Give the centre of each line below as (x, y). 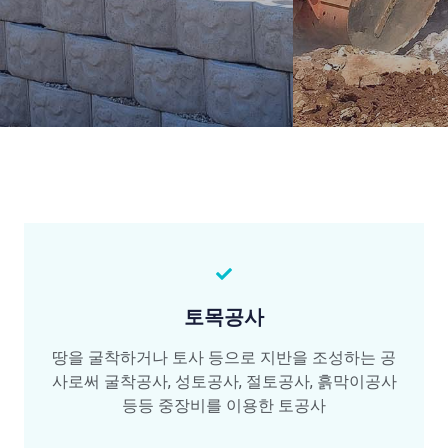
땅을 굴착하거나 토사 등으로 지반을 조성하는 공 (224, 358)
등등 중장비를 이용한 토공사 (224, 406)
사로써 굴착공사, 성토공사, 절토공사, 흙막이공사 (224, 382)
